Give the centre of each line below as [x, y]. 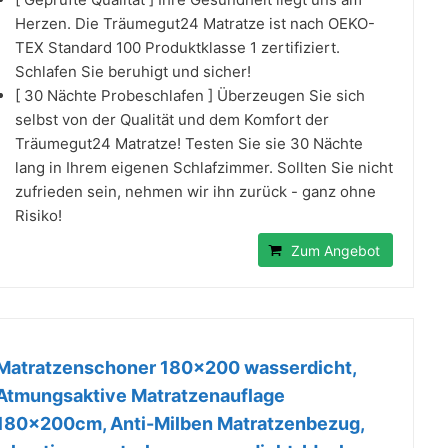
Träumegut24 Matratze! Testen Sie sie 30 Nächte [189, 143]
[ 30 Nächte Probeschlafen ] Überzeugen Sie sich [190, 95]
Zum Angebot [335, 250]
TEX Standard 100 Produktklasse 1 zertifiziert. [177, 47]
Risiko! [38, 215]
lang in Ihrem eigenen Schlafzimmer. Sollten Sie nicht [204, 167]
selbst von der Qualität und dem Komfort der [172, 119]
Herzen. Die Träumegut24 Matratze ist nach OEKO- [195, 23]
